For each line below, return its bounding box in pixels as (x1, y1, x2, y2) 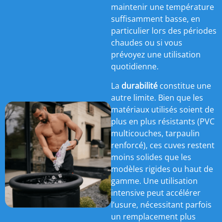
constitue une (158, 80, 211, 91)
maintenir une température (111, 1, 214, 13)
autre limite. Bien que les (111, 92, 203, 103)
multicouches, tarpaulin (111, 127, 200, 139)
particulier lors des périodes (111, 25, 217, 37)
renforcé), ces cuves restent (111, 139, 215, 151)
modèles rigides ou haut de (111, 163, 213, 174)
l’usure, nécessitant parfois (111, 199, 212, 210)
